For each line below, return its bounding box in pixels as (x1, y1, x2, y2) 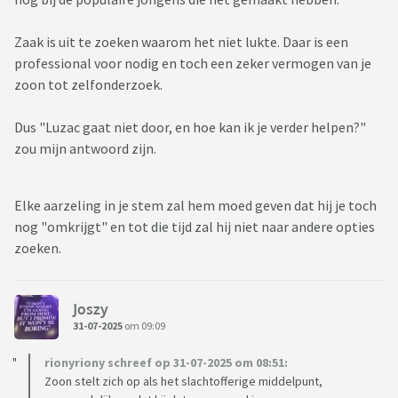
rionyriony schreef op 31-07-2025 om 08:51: (44, 354, 288, 371)
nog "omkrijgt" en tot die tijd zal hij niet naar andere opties (14, 218, 375, 236)
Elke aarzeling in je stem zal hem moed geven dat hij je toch (14, 196, 377, 215)
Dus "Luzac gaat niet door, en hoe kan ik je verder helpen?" (14, 118, 366, 137)
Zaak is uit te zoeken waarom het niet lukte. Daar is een (14, 33, 348, 52)
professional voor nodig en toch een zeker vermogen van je (14, 54, 371, 73)
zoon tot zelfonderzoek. (14, 76, 163, 94)
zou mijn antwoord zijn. (14, 139, 159, 158)
